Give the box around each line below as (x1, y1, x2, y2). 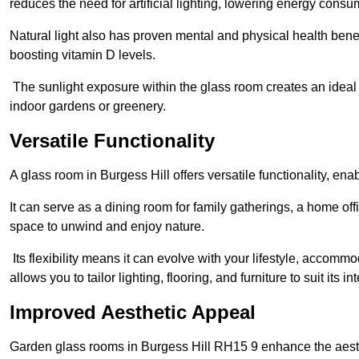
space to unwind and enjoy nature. (10, 220, 204, 234)
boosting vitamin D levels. (10, 48, 155, 63)
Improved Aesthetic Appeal (10, 301, 256, 324)
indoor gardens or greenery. (10, 99, 166, 114)
